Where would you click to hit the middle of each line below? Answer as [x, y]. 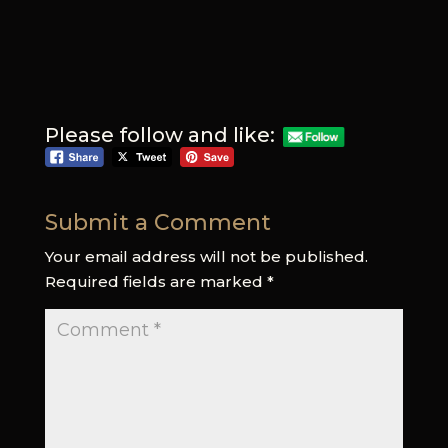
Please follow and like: [159, 134]
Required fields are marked [155, 281]
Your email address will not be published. [206, 256]
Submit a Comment [157, 222]
